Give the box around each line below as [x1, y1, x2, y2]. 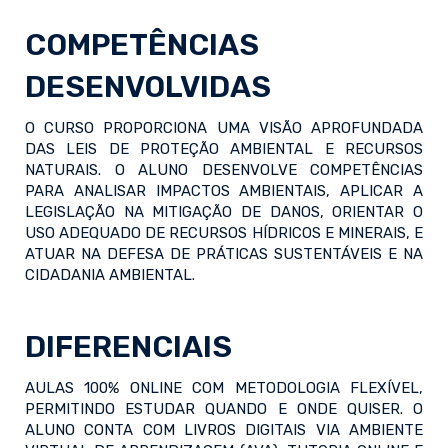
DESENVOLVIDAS [25, 69, 271, 106]
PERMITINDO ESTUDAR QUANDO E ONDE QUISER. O [25, 400, 423, 419]
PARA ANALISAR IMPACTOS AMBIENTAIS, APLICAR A [25, 182, 423, 201]
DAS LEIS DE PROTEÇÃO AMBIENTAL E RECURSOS [25, 140, 423, 159]
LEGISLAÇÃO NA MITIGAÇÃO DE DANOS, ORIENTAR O [25, 203, 423, 222]
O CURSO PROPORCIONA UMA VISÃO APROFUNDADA [25, 119, 423, 138]
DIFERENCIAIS [25, 329, 232, 366]
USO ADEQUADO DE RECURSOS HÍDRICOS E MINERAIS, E [25, 224, 423, 243]
